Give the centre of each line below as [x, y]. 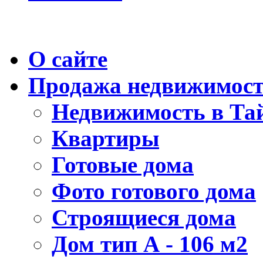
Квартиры [105, 138]
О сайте [68, 59]
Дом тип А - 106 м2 [150, 244]
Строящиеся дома [144, 217]
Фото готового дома [154, 191]
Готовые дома [123, 164]
